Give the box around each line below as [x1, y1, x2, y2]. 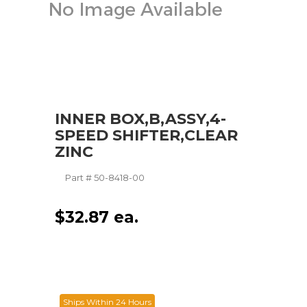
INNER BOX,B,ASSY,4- [55, 110, 226, 128]
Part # [65, 172, 94, 183]
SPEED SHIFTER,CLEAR [55, 126, 238, 145]
